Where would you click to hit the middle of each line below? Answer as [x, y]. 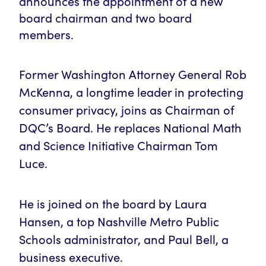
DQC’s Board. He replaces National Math [130, 127]
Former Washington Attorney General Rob [133, 74]
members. [46, 34]
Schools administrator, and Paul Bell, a [124, 239]
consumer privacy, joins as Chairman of [127, 110]
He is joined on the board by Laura [113, 203]
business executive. [72, 257]
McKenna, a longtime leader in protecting [131, 92]
